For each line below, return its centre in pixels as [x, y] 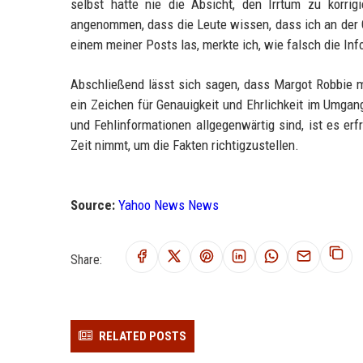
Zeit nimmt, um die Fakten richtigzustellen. [185, 145]
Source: [93, 205]
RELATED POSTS [143, 336]
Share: [86, 259]
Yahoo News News [169, 205]
